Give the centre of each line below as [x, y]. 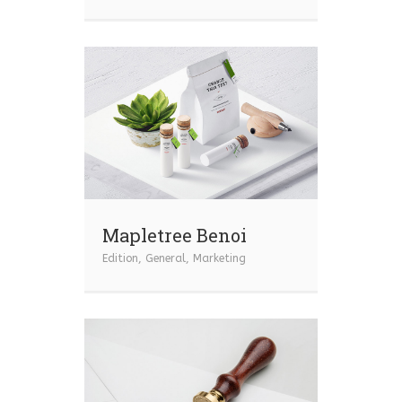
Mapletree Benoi [175, 236]
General [166, 259]
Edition [120, 259]
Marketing [219, 259]
